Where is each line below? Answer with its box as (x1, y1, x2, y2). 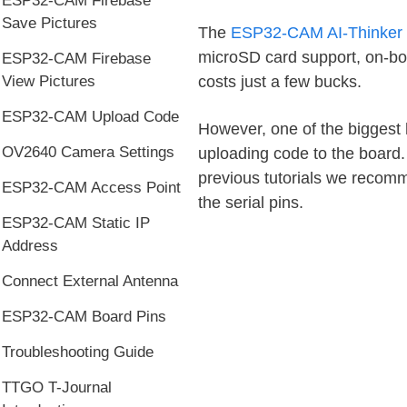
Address (2, 237, 58, 254)
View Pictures (2, 73, 95, 90)
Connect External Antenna (2, 273, 178, 290)
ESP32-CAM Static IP (2, 214, 150, 232)
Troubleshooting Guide (2, 343, 154, 361)
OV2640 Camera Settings (2, 144, 174, 161)
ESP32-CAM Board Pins (2, 308, 166, 325)
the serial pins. (197, 193, 303, 212)
